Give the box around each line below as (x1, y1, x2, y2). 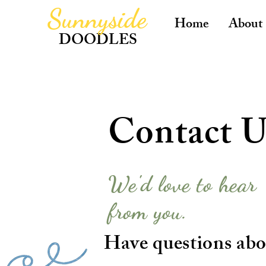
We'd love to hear (108, 171, 256, 197)
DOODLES (58, 28, 137, 55)
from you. (108, 198, 188, 224)
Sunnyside (47, 4, 147, 34)
